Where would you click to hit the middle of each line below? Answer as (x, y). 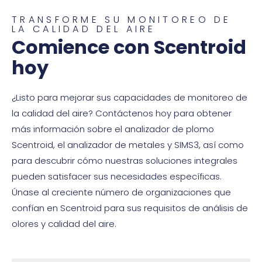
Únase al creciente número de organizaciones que (121, 192)
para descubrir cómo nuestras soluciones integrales (125, 160)
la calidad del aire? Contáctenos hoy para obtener (122, 113)
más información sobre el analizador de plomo (113, 129)
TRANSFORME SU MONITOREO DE (122, 19)
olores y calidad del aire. (64, 223)
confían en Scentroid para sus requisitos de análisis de (130, 208)
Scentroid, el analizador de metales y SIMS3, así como (128, 144)
